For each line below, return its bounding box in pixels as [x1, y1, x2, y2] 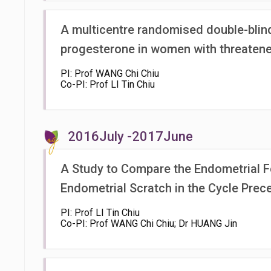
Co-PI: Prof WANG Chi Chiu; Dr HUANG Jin [60, 218, 237, 229]
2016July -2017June [68, 129, 193, 144]
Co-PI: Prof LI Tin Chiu [60, 79, 155, 90]
